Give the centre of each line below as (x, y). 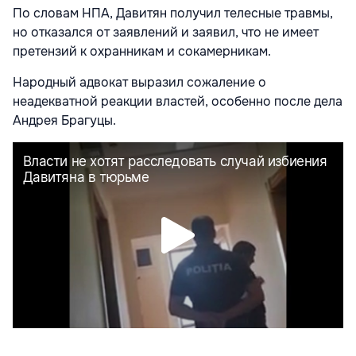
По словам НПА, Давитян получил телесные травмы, (173, 14)
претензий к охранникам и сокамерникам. (142, 52)
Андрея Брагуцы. (64, 121)
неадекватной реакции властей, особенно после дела (178, 102)
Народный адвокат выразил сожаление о (139, 83)
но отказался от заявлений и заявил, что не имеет (166, 33)
